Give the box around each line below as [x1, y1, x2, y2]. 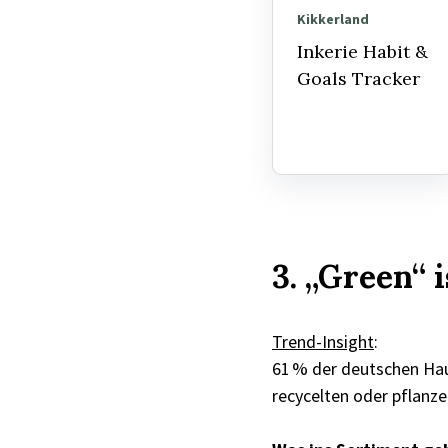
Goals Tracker [297, 67, 420, 91]
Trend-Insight [272, 329, 374, 353]
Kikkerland [297, 10, 369, 29]
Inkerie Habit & [297, 40, 428, 64]
